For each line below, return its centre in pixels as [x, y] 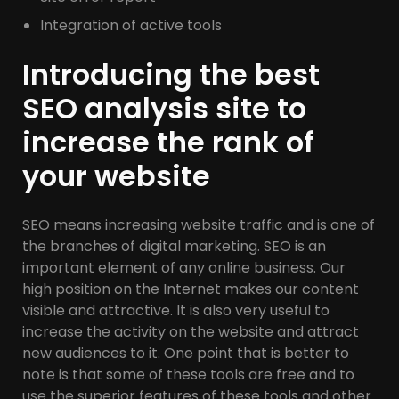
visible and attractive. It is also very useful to [176, 310]
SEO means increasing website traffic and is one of [199, 224]
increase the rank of [168, 142]
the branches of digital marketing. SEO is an [174, 246]
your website [116, 175]
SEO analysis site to [164, 108]
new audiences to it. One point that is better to [186, 353]
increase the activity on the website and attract [191, 331]
